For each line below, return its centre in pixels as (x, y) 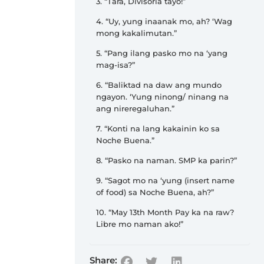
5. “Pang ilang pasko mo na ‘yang (162, 53)
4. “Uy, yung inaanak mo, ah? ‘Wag (164, 21)
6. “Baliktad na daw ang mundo (159, 85)
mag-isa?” (115, 65)
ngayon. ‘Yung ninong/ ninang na (162, 96)
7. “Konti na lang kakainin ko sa (158, 128)
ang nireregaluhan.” (135, 108)
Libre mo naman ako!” (140, 224)
